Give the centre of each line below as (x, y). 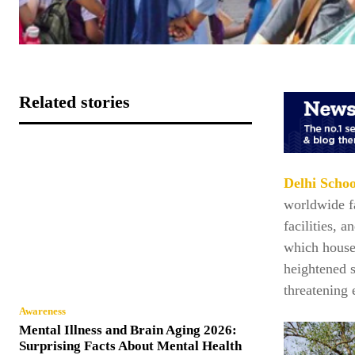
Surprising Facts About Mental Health (130, 345)
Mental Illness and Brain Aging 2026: (128, 330)
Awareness (42, 311)
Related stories (74, 101)
